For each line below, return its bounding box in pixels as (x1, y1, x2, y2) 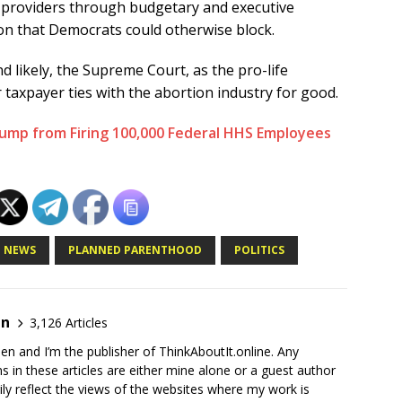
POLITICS (234, 242, 284, 258)
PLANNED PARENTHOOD (68, 242, 202, 258)
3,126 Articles (30, 313, 108, 331)
